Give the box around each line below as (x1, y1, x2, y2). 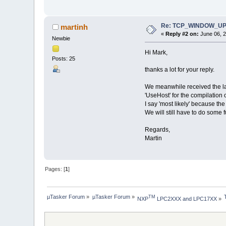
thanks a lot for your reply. (144, 66, 214, 74)
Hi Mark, (144, 49, 167, 56)
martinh (60, 23, 88, 32)
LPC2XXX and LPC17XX (155, 195, 217, 202)
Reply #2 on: (165, 31, 199, 37)
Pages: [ (45, 166, 66, 173)
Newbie (52, 35, 71, 42)
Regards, (144, 126, 170, 134)
